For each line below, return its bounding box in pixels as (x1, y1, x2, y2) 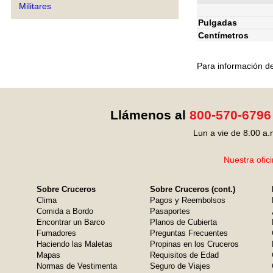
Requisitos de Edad (150, 250, 219, 260)
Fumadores (37, 229, 76, 238)
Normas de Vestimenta (37, 261, 117, 271)
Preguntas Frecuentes (150, 229, 228, 238)
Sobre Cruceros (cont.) (150, 185, 235, 194)
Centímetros (198, 30, 249, 40)
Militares (19, 1, 51, 11)
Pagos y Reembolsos (150, 196, 225, 205)
